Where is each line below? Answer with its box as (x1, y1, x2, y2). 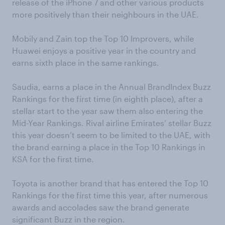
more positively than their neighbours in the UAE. (12, 10, 199, 20)
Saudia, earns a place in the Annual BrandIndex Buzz (12, 82, 211, 92)
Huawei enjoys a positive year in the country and (12, 46, 196, 56)
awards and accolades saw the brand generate (12, 202, 189, 212)
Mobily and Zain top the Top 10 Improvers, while (12, 34, 194, 44)
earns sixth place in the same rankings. (12, 58, 159, 68)
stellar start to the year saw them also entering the (12, 106, 203, 116)
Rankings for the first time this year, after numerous (12, 190, 208, 200)
